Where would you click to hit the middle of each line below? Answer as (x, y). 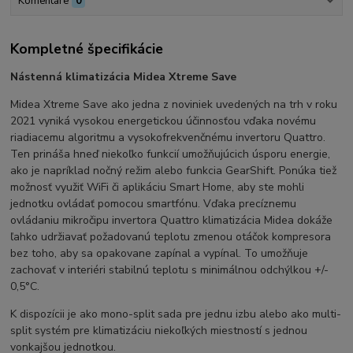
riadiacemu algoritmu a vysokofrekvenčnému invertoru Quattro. (168, 137)
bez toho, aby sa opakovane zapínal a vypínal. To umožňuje (160, 253)
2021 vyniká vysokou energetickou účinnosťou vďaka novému (163, 121)
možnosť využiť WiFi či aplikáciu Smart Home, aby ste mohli (158, 187)
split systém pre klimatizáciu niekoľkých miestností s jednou (159, 330)
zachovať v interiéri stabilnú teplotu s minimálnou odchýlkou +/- (170, 269)
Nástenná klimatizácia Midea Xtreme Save (124, 76)
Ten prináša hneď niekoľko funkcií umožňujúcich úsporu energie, (171, 154)
